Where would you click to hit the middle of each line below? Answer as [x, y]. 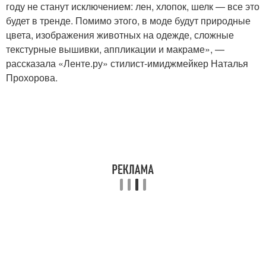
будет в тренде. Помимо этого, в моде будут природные [128, 20]
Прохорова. [32, 77]
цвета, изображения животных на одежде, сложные [120, 34]
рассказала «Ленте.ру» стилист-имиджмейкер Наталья [127, 63]
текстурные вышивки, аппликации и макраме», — [115, 49]
